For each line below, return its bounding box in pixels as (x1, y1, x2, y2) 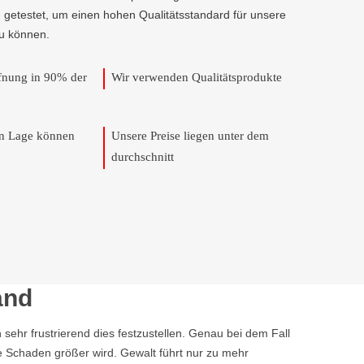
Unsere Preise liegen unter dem (111, 129, 269, 142)
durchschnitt (111, 150, 174, 163)
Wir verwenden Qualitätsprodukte (111, 71, 282, 84)
